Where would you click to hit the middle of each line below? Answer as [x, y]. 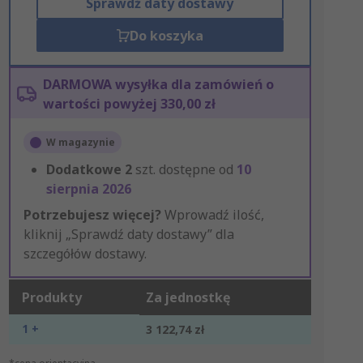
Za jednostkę [188, 297]
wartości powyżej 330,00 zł [129, 104]
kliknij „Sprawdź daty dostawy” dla [128, 234]
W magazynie [80, 142]
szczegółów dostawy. [85, 254]
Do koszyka [166, 36]
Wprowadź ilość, [212, 215]
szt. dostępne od [186, 169]
